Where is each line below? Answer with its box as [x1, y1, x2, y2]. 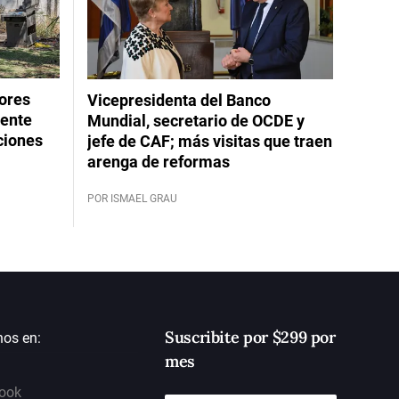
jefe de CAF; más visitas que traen [86, 131, 332, 151]
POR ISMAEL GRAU [86, 191, 177, 205]
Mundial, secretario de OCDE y [86, 110, 305, 130]
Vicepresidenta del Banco [86, 90, 271, 110]
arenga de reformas [86, 151, 230, 171]
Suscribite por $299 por [164, 326, 336, 347]
